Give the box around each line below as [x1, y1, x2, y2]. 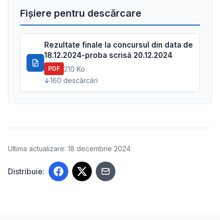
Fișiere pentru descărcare [20, 7, 141, 19]
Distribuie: [8, 166, 45, 176]
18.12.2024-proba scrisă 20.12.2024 [44, 51, 172, 60]
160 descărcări [50, 76, 98, 84]
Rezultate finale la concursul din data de [44, 40, 193, 50]
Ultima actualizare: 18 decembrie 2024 [8, 144, 131, 153]
